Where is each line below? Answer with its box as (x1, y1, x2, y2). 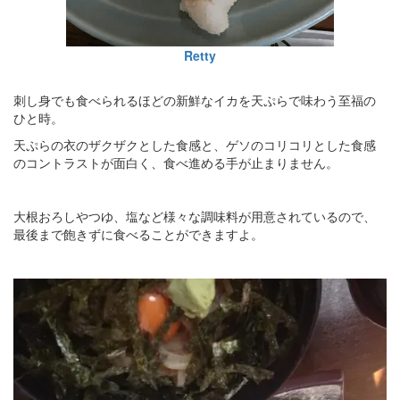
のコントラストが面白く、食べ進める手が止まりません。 (13, 154, 338, 172)
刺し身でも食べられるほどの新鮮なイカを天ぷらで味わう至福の (13, 91, 376, 110)
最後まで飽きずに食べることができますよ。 (13, 225, 263, 244)
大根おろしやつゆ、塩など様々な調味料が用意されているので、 (13, 207, 376, 226)
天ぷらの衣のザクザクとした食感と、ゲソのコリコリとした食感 (13, 136, 376, 154)
